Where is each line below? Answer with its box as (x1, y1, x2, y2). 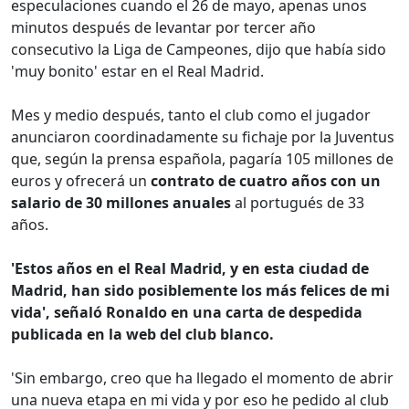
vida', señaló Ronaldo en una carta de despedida (11, 301, 362, 322)
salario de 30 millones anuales (11, 192, 231, 213)
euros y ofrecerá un (11, 170, 151, 191)
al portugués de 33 (231, 192, 364, 213)
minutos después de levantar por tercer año (11, 16, 316, 37)
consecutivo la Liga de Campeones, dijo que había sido (11, 38, 386, 59)
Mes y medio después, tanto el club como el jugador (11, 104, 371, 125)
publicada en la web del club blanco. (11, 323, 274, 344)
